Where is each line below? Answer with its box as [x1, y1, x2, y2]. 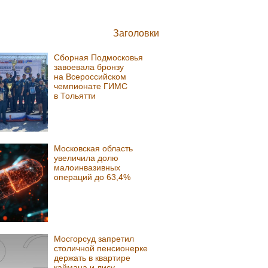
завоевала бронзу [54, 62, 124, 72]
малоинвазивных [54, 162, 121, 172]
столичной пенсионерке [54, 243, 148, 254]
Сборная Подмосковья [54, 53, 144, 63]
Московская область [54, 143, 133, 153]
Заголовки [113, 28, 159, 39]
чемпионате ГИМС [54, 81, 128, 92]
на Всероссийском [54, 72, 127, 82]
